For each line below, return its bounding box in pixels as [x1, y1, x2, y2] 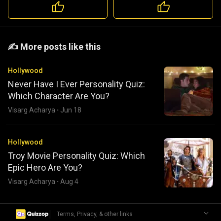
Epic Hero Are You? [8, 162, 82, 173]
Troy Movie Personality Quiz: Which [8, 150, 145, 161]
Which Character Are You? [8, 91, 110, 101]
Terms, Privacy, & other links [57, 211, 133, 218]
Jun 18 [60, 106, 81, 114]
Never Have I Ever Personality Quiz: [8, 79, 145, 89]
